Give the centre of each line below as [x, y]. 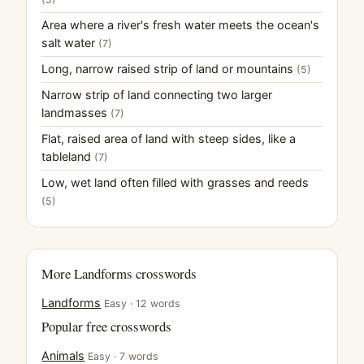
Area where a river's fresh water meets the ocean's [181, 25]
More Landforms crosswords [119, 273]
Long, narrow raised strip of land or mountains [169, 69]
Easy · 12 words [143, 304]
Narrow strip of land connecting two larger [157, 95]
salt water [70, 43]
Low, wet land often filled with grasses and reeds [175, 183]
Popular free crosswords [107, 326]
